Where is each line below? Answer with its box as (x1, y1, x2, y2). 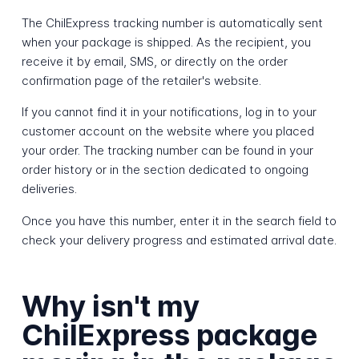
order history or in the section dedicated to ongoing (21, 162, 309, 178)
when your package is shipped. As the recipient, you (21, 34, 311, 50)
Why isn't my (21, 288, 200, 324)
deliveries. (21, 181, 77, 197)
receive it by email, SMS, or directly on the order (21, 54, 288, 70)
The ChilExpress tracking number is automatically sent (21, 15, 323, 31)
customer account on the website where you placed (21, 123, 314, 139)
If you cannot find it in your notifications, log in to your (21, 104, 317, 120)
